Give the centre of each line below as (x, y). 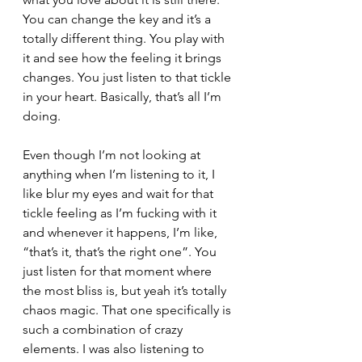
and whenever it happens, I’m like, (122, 232)
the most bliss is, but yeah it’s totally (126, 290)
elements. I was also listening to (115, 348)
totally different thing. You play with (125, 38)
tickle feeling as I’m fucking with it (121, 213)
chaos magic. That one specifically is (128, 309)
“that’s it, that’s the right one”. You (121, 251)
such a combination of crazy (104, 329)
